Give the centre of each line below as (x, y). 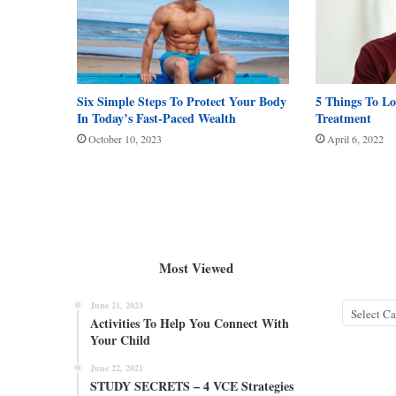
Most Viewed (196, 267)
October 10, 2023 (125, 138)
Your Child (120, 339)
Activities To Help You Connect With (190, 323)
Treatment (343, 118)
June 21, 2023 (117, 305)
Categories (367, 307)
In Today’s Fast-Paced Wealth (156, 118)
